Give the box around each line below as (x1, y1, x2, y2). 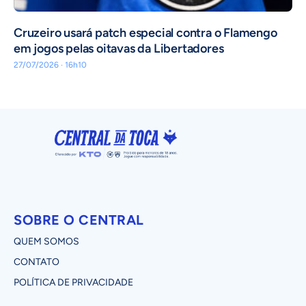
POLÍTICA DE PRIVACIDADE (14, 276, 133, 288)
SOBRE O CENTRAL (14, 211, 144, 228)
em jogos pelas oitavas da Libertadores (14, 41, 224, 57)
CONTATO (14, 255, 59, 268)
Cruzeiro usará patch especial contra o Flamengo (14, 25, 277, 41)
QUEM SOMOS (14, 235, 79, 247)
